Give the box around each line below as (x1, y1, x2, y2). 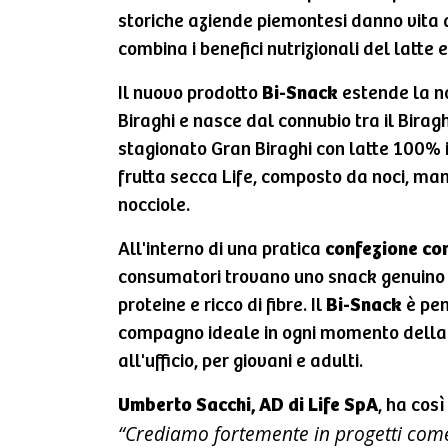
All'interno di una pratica (118, 239, 325, 260)
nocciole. (118, 195, 190, 216)
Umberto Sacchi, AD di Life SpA (118, 395, 378, 416)
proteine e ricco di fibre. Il (118, 295, 326, 316)
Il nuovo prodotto (118, 83, 262, 104)
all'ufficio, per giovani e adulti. (118, 351, 363, 372)
